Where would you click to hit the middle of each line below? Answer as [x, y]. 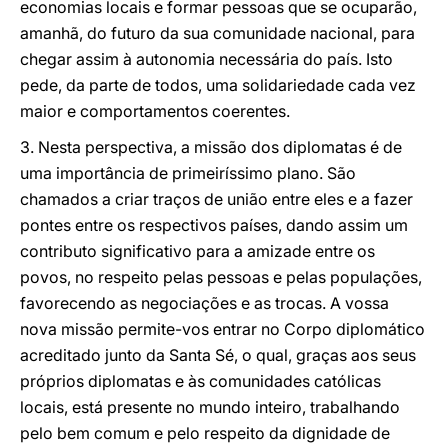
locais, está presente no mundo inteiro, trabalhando [210, 407]
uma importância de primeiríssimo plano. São [188, 173]
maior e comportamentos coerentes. [155, 111]
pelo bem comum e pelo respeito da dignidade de [205, 433]
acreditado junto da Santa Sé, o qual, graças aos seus [218, 355]
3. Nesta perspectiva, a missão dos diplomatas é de [211, 147]
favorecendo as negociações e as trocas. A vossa [204, 303]
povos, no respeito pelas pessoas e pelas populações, [221, 277]
